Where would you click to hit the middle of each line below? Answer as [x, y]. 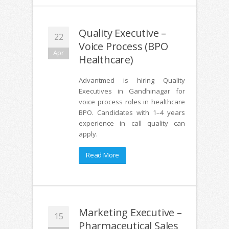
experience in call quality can [132, 123]
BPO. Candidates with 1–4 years [132, 112]
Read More [103, 155]
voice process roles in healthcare [132, 101]
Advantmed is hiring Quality [132, 80]
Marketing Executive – [130, 212]
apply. [88, 134]
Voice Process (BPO [123, 46]
